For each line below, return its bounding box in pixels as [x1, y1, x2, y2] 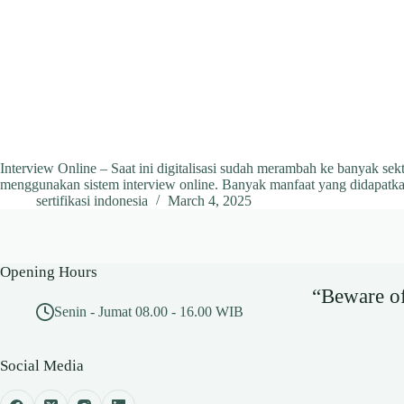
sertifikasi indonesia [36, 193, 148, 209]
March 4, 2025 [168, 193, 252, 209]
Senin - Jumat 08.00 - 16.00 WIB [54, 304, 243, 320]
